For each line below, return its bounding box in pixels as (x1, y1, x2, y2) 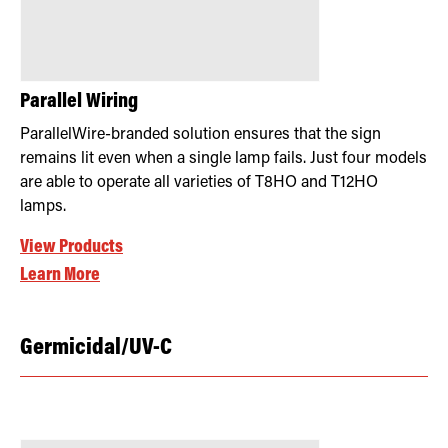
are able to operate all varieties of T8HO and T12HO (20, 174, 378, 191)
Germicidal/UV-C (20, 335, 172, 360)
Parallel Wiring (20, 91, 138, 113)
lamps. (20, 198, 66, 215)
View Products (20, 237, 123, 257)
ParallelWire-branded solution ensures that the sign (20, 126, 381, 143)
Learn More (20, 265, 100, 285)
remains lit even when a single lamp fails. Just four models (20, 150, 427, 167)
